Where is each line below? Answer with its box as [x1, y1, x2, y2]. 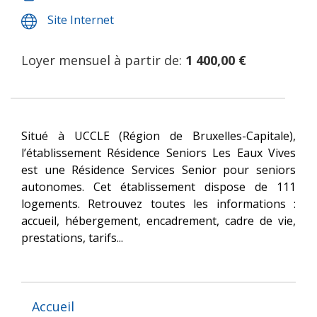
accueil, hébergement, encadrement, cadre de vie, [21, 213, 296, 229]
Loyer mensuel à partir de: [21, 52, 185, 69]
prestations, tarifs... [21, 230, 123, 246]
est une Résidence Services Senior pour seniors [21, 162, 296, 178]
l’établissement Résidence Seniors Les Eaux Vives [21, 145, 296, 161]
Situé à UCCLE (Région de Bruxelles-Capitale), [21, 128, 296, 144]
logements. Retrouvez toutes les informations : [21, 196, 296, 212]
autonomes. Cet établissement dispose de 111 [21, 179, 296, 195]
